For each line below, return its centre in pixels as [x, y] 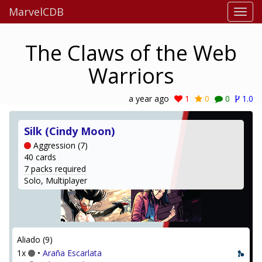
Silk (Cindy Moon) [69, 131]
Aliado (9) [35, 239]
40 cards [40, 157]
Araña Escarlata [72, 253]
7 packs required [55, 169]
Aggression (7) [59, 145]
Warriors [131, 76]
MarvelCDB [36, 12]
